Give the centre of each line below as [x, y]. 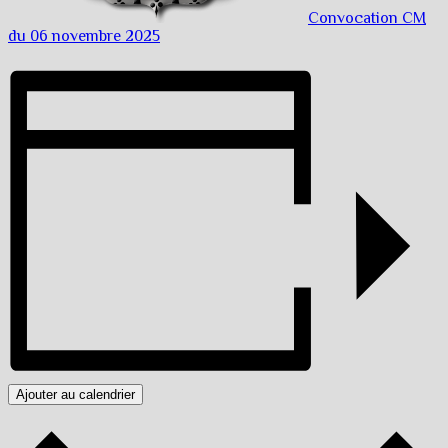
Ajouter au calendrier [75, 395]
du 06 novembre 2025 [84, 36]
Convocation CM [367, 18]
